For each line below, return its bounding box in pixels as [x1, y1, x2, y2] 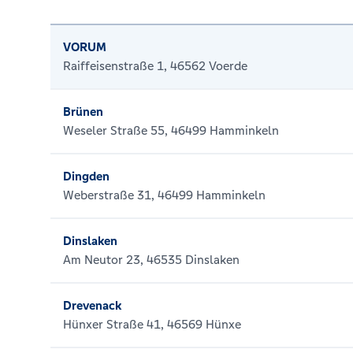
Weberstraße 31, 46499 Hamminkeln [63, 188, 266, 203]
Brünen [63, 104, 103, 119]
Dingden [63, 169, 110, 184]
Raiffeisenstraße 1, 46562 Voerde [63, 58, 247, 73]
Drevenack [63, 298, 121, 313]
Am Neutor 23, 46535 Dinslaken [63, 252, 240, 267]
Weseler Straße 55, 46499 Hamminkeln [63, 123, 279, 138]
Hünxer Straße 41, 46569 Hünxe [63, 317, 241, 332]
